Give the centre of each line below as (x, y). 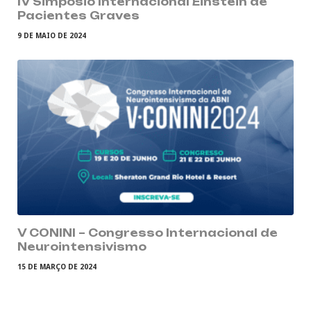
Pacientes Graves (78, 15)
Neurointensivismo (82, 246)
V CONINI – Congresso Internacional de (148, 233)
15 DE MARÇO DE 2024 (57, 266)
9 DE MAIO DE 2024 (52, 35)
